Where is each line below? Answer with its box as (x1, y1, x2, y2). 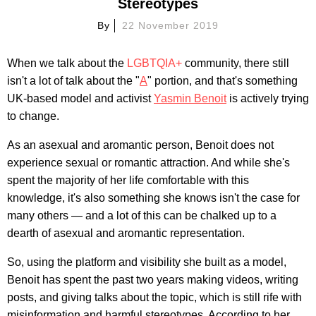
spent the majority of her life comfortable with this (7, 174, 249, 186)
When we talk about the (7, 56, 127, 69)
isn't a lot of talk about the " (7, 74, 140, 87)
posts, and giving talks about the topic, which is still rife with (7, 291, 302, 303)
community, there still (182, 56, 289, 69)
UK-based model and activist (7, 92, 154, 104)
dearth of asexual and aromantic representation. (7, 226, 245, 239)
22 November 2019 (121, 19, 219, 31)
